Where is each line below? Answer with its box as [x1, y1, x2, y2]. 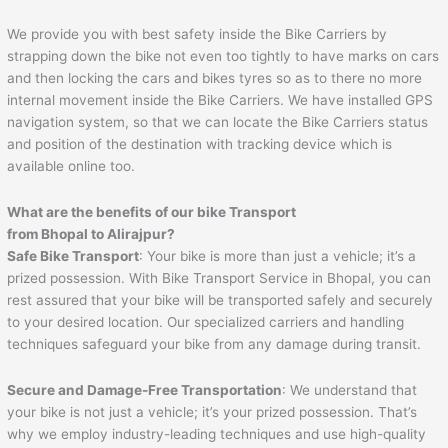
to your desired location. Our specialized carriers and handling [7, 313, 405, 330]
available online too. [7, 157, 136, 174]
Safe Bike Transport [7, 247, 140, 264]
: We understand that [282, 381, 418, 398]
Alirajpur [107, 225, 168, 242]
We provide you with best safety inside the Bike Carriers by [7, 25, 388, 42]
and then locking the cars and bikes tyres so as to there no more [7, 69, 423, 86]
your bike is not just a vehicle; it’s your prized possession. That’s [7, 403, 418, 420]
